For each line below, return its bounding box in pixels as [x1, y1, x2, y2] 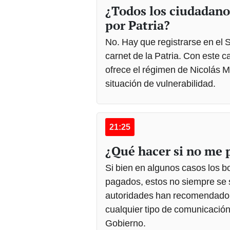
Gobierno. [105, 218, 146, 229]
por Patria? [105, 17, 170, 34]
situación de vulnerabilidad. [105, 78, 216, 89]
